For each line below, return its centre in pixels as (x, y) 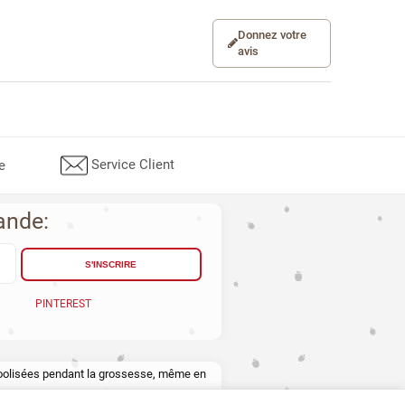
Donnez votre (273, 34)
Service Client (131, 164)
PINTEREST (63, 303)
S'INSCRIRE (111, 264)
